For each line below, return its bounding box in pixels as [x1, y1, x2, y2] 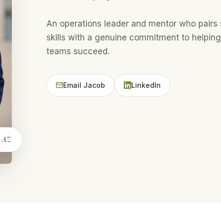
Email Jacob [63, 80, 105, 89]
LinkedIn [131, 80, 161, 89]
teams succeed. [46, 46, 110, 56]
